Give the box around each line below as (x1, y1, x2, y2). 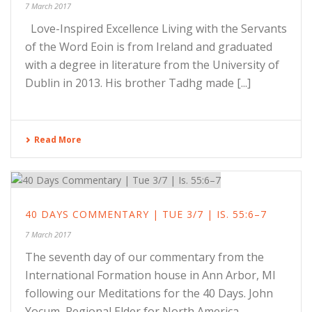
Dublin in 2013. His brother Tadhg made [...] (25, 75, 251, 91)
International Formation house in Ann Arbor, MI (25, 267, 276, 283)
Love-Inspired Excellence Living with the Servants (25, 20, 287, 36)
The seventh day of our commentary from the (25, 249, 264, 265)
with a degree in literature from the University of (25, 56, 279, 72)
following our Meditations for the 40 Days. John (25, 286, 273, 302)
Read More (34, 133, 81, 146)
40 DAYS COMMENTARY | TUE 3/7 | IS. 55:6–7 (25, 208, 267, 221)
